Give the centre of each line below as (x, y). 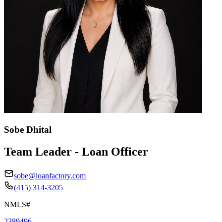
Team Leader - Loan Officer (76, 151)
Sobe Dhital (28, 129)
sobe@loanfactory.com (50, 175)
